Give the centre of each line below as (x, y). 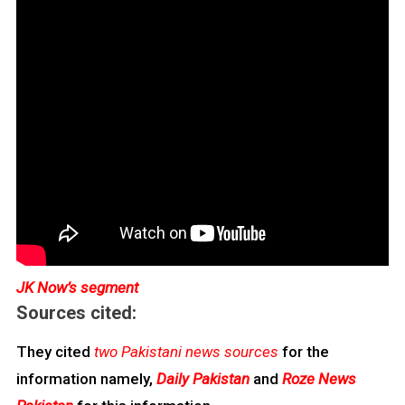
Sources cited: (76, 313)
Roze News (319, 379)
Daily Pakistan (202, 379)
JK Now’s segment (77, 288)
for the (303, 352)
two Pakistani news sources (186, 352)
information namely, (86, 379)
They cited (55, 352)
